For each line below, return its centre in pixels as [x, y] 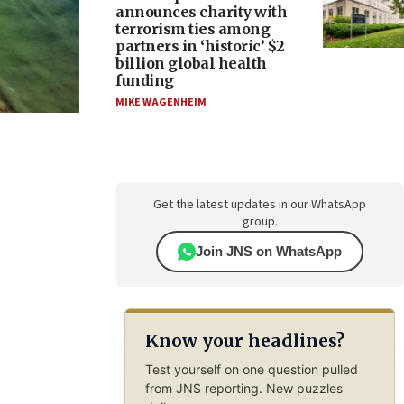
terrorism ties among [193, 29]
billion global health [191, 63]
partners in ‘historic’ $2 [200, 46]
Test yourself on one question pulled [251, 369]
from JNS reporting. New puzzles [243, 388]
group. [260, 222]
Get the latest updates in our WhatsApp [260, 205]
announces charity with [201, 12]
